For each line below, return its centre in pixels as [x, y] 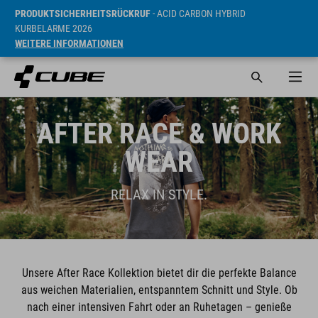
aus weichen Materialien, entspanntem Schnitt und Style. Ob [159, 290]
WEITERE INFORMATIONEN [69, 43]
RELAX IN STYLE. [159, 194]
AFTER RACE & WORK [159, 134]
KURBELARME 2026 [54, 28]
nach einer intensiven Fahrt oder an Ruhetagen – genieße [159, 307]
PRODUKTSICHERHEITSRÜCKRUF [83, 13]
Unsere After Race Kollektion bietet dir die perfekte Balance [159, 273]
